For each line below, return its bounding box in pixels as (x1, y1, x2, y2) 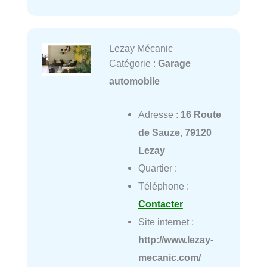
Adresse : (138, 109, 181, 120)
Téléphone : (138, 181, 189, 192)
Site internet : (138, 216, 194, 228)
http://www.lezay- (138, 234, 213, 246)
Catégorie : (108, 58, 158, 69)
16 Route (180, 109, 221, 120)
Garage (157, 58, 191, 69)
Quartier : (138, 163, 177, 174)
